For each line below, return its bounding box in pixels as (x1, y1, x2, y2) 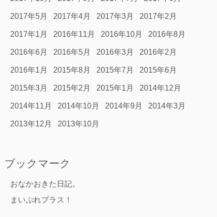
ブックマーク (4, 157, 71, 170)
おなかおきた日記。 (10, 180, 80, 188)
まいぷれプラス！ (10, 196, 72, 204)
